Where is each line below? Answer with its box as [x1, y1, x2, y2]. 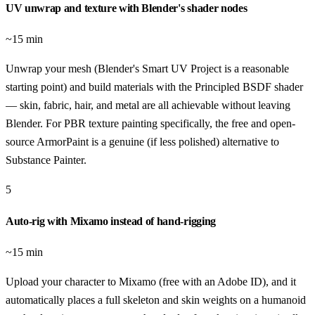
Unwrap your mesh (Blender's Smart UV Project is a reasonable [6, 63, 289, 75]
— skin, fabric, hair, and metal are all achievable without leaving [6, 99, 290, 112]
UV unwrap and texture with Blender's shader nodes [6, 1, 247, 14]
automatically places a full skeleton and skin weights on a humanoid [6, 293, 306, 306]
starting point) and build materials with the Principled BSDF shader [6, 81, 303, 94]
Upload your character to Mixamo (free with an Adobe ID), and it [6, 275, 296, 288]
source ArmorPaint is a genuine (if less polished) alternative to [6, 136, 279, 148]
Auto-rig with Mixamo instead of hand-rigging [6, 214, 216, 227]
